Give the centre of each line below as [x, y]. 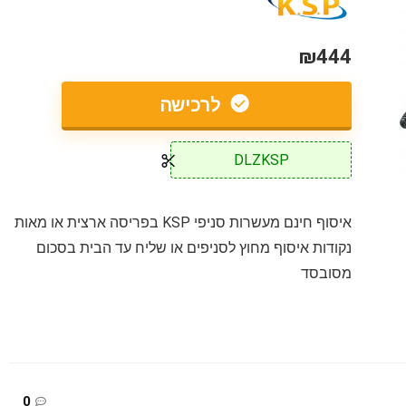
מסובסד [327, 274]
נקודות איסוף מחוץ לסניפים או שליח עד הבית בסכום [194, 248]
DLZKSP [261, 159]
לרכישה [193, 106]
